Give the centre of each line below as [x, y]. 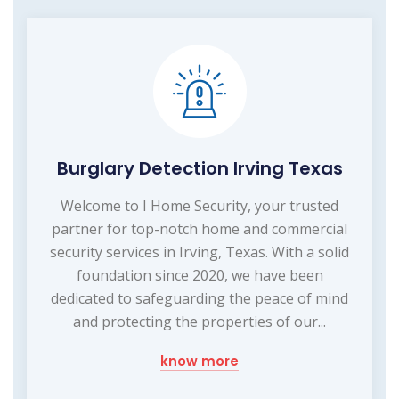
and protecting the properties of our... [199, 321]
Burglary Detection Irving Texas [199, 168]
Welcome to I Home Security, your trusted [199, 205]
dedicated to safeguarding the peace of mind [199, 298]
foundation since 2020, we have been [199, 275]
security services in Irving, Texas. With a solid [199, 252]
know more [199, 361]
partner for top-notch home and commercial [199, 228]
